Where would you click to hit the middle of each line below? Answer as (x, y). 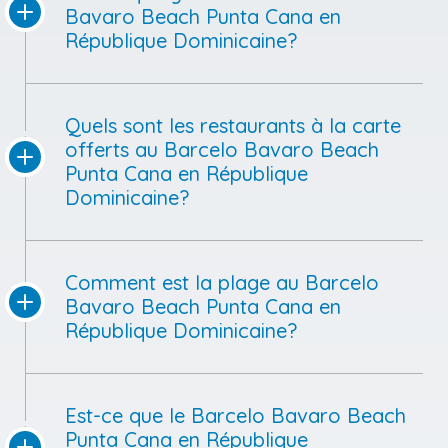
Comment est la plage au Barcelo (222, 282)
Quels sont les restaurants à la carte (233, 125)
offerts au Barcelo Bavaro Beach (222, 149)
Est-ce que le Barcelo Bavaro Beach (235, 415)
